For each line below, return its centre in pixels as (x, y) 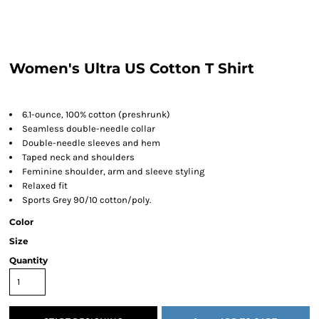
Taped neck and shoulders (78, 157)
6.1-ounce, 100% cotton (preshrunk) (96, 114)
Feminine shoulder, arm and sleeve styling (113, 171)
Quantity (28, 260)
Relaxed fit (45, 185)
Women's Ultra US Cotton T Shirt (132, 68)
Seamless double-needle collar (89, 129)
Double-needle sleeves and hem (91, 143)
